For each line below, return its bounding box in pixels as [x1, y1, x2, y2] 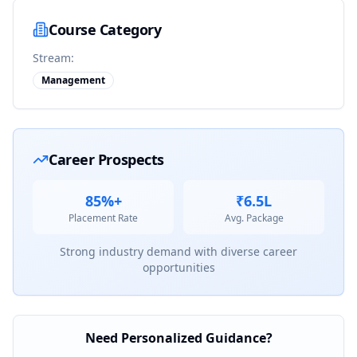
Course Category [49, 20, 162, 39]
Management [41, 73, 105, 87]
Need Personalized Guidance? [84, 329, 273, 347]
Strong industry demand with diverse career [60, 244, 297, 259]
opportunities [142, 260, 215, 275]
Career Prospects [49, 150, 164, 169]
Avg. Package [224, 211, 284, 225]
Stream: [33, 50, 74, 65]
